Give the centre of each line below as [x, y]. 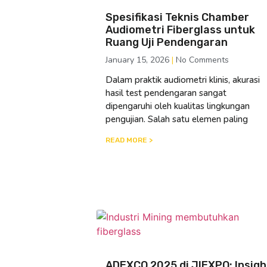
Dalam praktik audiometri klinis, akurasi [183, 80]
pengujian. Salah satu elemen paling [177, 119]
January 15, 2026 [139, 60]
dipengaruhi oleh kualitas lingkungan [178, 106]
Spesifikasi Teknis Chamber [177, 17]
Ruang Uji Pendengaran [167, 42]
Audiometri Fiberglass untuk [180, 30]
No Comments [201, 60]
